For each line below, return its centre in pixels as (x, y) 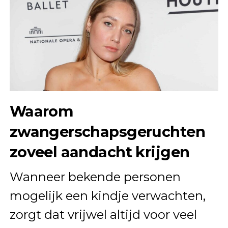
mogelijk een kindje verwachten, (107, 196)
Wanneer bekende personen (95, 177)
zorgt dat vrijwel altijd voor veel (103, 215)
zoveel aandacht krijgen (99, 152)
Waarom (41, 111)
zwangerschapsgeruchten (107, 132)
